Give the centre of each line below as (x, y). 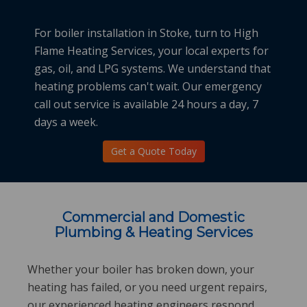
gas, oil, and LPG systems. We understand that (152, 69)
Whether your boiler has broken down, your (141, 269)
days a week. (67, 122)
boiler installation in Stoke (122, 33)
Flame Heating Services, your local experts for (151, 51)
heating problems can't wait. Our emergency (148, 86)
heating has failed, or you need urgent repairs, (147, 287)
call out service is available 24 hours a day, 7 (146, 104)
